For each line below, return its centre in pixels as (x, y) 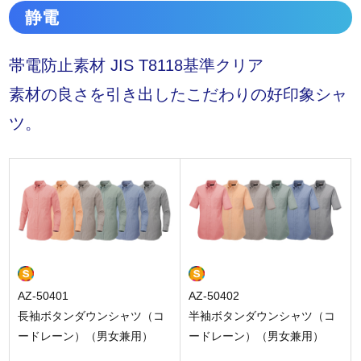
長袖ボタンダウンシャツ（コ (91, 315)
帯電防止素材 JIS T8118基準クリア (137, 66)
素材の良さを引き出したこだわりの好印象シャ (178, 95)
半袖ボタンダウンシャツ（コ (262, 315)
